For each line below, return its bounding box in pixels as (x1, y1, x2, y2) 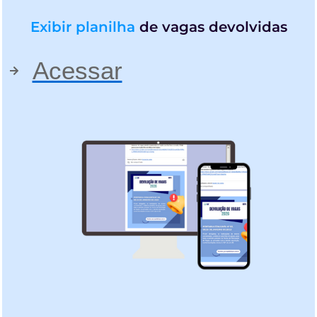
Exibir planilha (30, 18, 135, 36)
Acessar (32, 57, 122, 85)
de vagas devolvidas (134, 18, 287, 36)
